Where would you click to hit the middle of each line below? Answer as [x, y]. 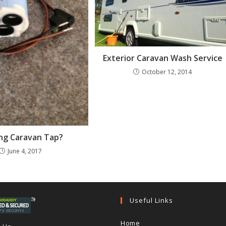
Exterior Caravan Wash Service [162, 58]
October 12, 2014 [167, 72]
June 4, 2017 [24, 151]
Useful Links [151, 201]
